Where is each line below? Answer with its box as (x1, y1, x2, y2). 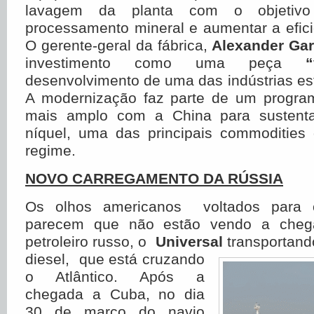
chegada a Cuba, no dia (25, 286, 205, 302)
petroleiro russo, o (25, 233, 156, 250)
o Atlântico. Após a (25, 268, 205, 285)
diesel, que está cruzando (25, 251, 205, 267)
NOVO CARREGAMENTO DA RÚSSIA (25, 170, 283, 186)
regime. (25, 142, 76, 158)
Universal (155, 233, 228, 250)
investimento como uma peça (25, 55, 306, 71)
